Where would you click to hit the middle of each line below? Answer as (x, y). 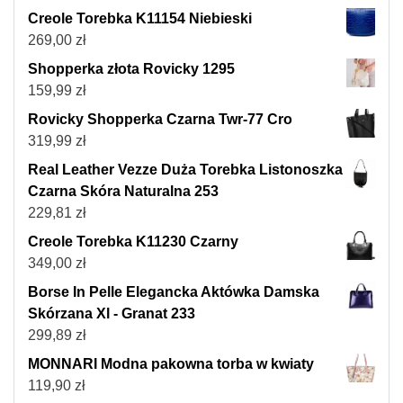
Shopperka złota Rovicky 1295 (131, 69)
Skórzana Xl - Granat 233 (112, 314)
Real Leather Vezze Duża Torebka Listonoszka (185, 170)
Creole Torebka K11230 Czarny (133, 242)
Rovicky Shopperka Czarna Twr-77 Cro (160, 120)
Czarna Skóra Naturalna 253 (123, 192)
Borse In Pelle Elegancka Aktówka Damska (174, 292)
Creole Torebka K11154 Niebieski (140, 19)
